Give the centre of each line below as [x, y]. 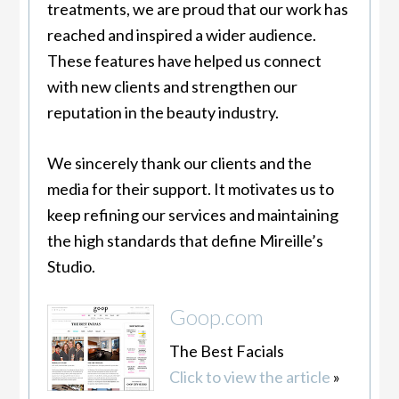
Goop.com [216, 316]
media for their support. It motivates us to [191, 188]
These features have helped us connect [185, 60]
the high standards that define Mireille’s [186, 240]
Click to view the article [249, 376]
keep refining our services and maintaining [193, 214]
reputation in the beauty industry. [163, 112]
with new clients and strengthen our [173, 86]
